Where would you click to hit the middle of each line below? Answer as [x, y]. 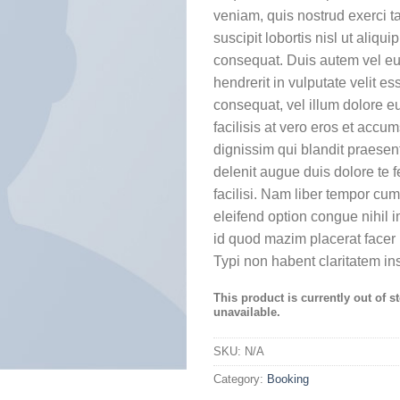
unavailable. [247, 312]
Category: [240, 379]
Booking [288, 379]
